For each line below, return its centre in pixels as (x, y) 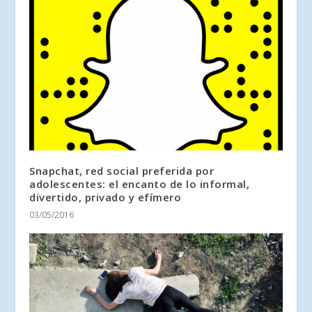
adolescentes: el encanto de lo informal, (140, 184)
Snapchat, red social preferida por (122, 170)
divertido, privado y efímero (106, 197)
